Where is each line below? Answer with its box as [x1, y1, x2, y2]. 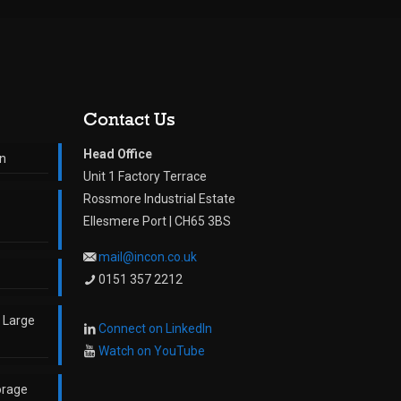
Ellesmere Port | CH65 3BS [83, 213, 231, 228]
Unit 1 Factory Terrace [83, 168, 207, 183]
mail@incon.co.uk [98, 249, 197, 264]
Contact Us [83, 107, 175, 130]
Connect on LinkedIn [98, 320, 212, 336]
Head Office [83, 146, 152, 161]
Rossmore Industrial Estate [83, 191, 235, 206]
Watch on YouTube [98, 343, 205, 358]
